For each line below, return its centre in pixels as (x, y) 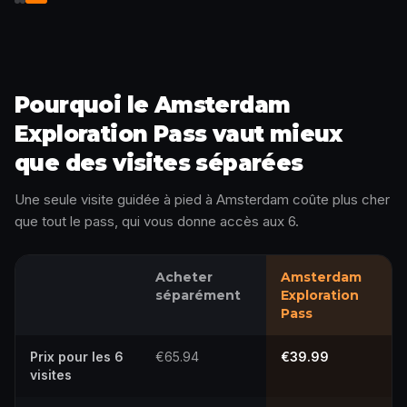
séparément (198, 295)
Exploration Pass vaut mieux (179, 134)
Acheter (184, 277)
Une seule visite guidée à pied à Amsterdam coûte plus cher (202, 199)
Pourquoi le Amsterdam (153, 105)
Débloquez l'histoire (89, 15)
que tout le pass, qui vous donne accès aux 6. (157, 221)
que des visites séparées (159, 163)
